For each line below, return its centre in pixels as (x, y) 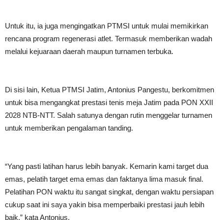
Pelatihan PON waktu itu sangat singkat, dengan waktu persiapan (109, 192)
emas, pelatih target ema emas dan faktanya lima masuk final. (104, 179)
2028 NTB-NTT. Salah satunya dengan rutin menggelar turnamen (109, 115)
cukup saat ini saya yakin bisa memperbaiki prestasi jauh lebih (105, 205)
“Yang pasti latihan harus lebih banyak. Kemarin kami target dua (107, 166)
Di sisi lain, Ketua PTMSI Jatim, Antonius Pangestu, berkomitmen (110, 90)
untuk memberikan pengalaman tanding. (69, 128)
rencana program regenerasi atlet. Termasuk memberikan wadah (109, 39)
